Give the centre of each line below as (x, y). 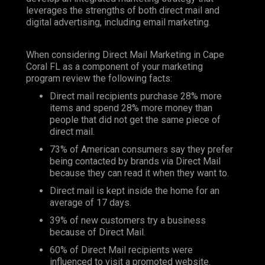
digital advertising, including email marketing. (118, 22)
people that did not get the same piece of (135, 120)
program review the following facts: (99, 79)
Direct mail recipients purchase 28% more (136, 96)
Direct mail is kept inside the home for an (135, 191)
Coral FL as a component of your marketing (114, 67)
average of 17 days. (91, 203)
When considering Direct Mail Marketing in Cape (125, 55)
